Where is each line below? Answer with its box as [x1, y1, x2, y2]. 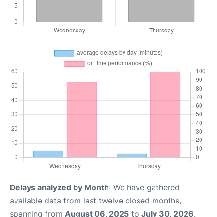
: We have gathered [109, 182, 180, 192]
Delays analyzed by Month [10, 182, 109, 192]
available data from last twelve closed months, [10, 195, 181, 205]
